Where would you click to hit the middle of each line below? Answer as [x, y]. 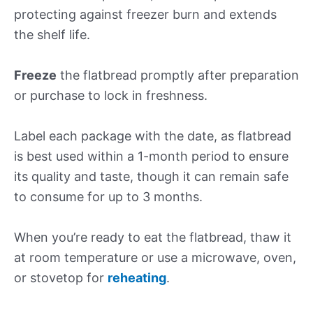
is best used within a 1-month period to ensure [151, 156]
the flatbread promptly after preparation [178, 75]
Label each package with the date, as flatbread [153, 136]
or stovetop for [61, 277]
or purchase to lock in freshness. [111, 96]
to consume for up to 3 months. [108, 196]
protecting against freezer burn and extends [145, 15]
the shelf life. [52, 35]
